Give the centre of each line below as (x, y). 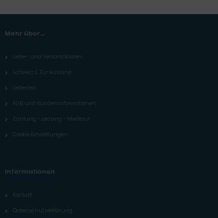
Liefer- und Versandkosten (47, 56)
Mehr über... (25, 33)
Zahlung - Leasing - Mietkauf (51, 118)
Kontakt (22, 194)
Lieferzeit (24, 87)
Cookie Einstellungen (40, 134)
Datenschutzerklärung (43, 210)
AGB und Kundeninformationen (54, 103)
